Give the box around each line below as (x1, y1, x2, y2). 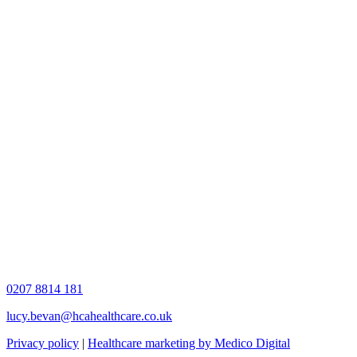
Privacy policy (6, 336, 79, 351)
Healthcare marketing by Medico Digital (88, 336, 290, 351)
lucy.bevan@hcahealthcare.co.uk (6, 309, 172, 324)
